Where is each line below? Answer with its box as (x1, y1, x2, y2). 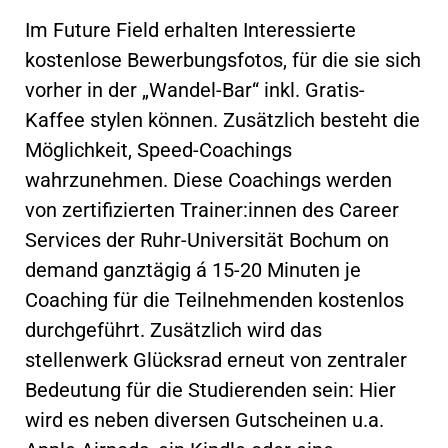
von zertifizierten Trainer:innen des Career (25, 197, 399, 222)
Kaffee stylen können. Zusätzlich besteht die (25, 107, 420, 132)
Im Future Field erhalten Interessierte (25, 17, 356, 42)
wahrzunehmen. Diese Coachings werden (25, 167, 392, 192)
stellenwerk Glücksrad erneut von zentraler (25, 347, 407, 372)
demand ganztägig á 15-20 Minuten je (25, 257, 361, 282)
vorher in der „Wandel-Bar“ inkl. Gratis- (25, 77, 365, 102)
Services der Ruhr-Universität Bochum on (25, 227, 389, 252)
